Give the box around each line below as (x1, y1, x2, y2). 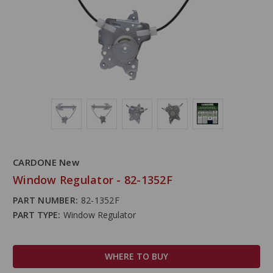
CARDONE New (13, 155, 79, 168)
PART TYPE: (13, 208, 60, 221)
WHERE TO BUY (105, 250, 168, 262)
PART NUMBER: (13, 194, 78, 206)
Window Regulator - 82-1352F (13, 172, 172, 187)
